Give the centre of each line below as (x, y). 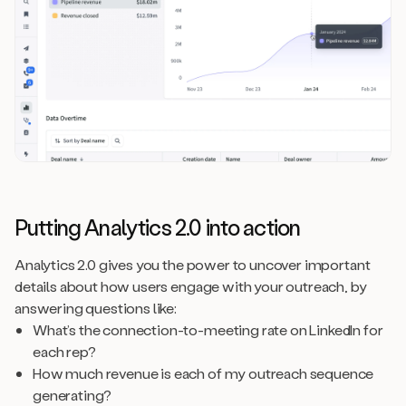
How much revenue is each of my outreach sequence (203, 372)
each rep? (64, 351)
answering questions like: (96, 307)
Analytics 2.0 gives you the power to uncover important (193, 264)
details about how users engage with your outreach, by (191, 285)
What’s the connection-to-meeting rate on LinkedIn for (208, 329)
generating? (72, 394)
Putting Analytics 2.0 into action (158, 227)
